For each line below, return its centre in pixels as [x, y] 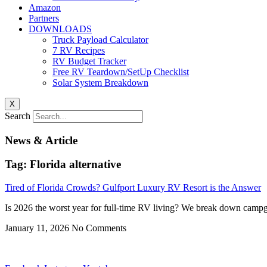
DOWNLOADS [60, 29]
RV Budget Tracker [89, 61]
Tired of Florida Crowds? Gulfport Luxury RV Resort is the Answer [133, 188]
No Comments [99, 228]
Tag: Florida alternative [63, 164]
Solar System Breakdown [100, 83]
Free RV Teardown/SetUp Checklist [121, 72]
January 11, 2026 [38, 228]
